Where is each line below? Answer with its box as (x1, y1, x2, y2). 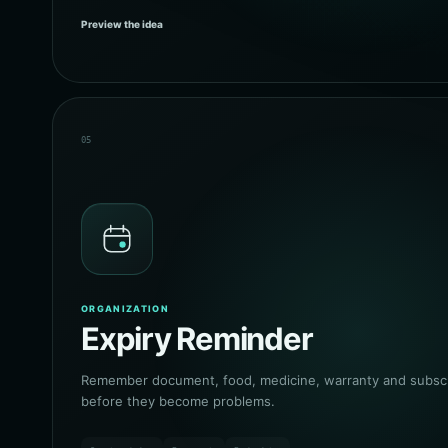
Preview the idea (81, 18, 163, 30)
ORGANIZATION (81, 303, 170, 314)
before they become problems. (81, 393, 275, 409)
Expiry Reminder (81, 320, 313, 357)
